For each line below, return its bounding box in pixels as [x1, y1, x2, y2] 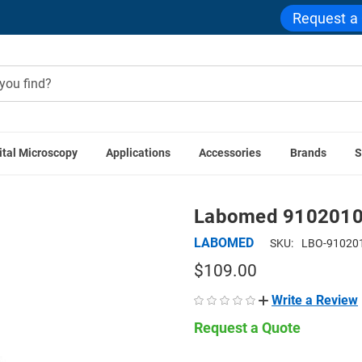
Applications [106, 146, 171, 160]
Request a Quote [194, 318, 301, 336]
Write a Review [271, 292, 358, 308]
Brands [289, 146, 326, 160]
